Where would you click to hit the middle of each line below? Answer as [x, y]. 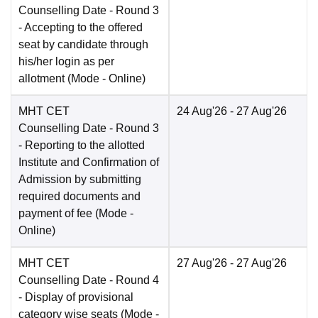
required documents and [79, 197]
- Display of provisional [76, 297]
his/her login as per [66, 62]
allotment [42, 79]
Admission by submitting [80, 180]
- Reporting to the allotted [82, 146]
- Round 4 [133, 280]
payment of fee [55, 214]
